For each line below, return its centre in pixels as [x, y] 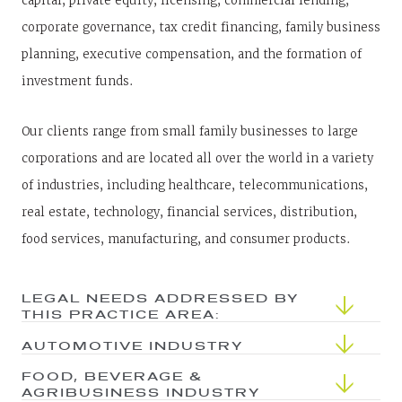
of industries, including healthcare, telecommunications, [195, 185]
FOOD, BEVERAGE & [112, 375]
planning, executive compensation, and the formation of [192, 54]
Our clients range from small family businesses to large [190, 131]
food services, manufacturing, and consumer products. [186, 239]
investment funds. [77, 81]
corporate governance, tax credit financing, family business [201, 27]
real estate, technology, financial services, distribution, [189, 212]
